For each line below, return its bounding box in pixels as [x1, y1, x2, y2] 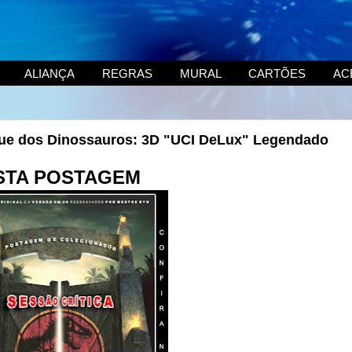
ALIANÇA [24, 66, 75, 80]
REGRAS [101, 66, 152, 80]
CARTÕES [248, 66, 306, 80]
